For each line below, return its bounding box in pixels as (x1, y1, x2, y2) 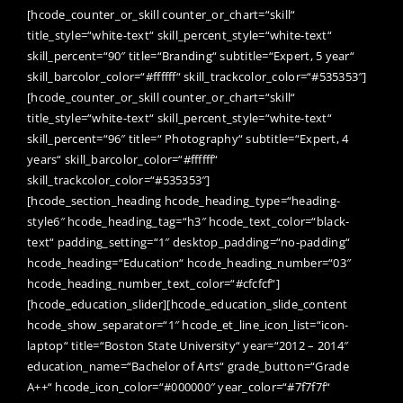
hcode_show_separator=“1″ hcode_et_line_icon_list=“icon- (27, 316, 349, 333)
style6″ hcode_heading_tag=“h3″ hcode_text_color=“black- (27, 212, 350, 229)
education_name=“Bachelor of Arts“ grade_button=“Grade (27, 357, 349, 374)
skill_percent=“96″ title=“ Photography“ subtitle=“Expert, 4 (27, 130, 349, 147)
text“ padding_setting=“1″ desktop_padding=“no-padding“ (27, 233, 351, 250)
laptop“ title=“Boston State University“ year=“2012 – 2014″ (27, 336, 349, 354)
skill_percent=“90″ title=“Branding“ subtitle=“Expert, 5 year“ (27, 47, 354, 64)
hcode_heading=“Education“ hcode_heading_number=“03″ (27, 254, 352, 271)
